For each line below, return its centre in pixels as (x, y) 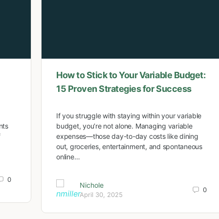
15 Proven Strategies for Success (124, 88)
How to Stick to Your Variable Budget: (131, 75)
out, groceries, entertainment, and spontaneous (129, 146)
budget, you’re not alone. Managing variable (124, 126)
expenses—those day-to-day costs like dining (127, 136)
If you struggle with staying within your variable (129, 115)
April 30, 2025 (101, 195)
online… (68, 156)
